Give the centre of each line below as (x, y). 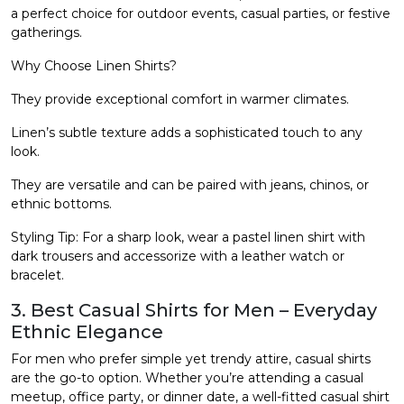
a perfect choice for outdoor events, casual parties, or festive (201, 13)
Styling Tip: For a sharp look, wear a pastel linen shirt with (188, 237)
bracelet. (37, 275)
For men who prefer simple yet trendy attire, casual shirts (191, 358)
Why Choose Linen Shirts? (94, 65)
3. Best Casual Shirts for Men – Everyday (194, 310)
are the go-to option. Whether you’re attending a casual (187, 377)
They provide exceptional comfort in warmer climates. (180, 99)
